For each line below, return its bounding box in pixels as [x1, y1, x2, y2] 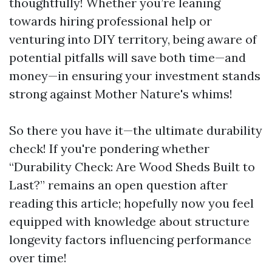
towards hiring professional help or [9, 13, 212, 29]
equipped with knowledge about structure [9, 214, 250, 229]
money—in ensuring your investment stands [9, 68, 260, 83]
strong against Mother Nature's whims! [9, 86, 233, 101]
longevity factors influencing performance [9, 232, 251, 247]
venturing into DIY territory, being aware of [9, 32, 257, 47]
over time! [9, 250, 67, 265]
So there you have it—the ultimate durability [9, 123, 262, 138]
